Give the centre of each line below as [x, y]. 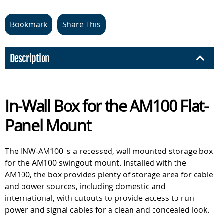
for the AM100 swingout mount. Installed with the [96, 163]
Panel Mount [48, 125]
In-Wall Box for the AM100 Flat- [107, 106]
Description [30, 58]
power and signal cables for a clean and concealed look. [107, 209]
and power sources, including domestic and [85, 186]
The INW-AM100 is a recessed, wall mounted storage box [109, 151]
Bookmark [29, 24]
